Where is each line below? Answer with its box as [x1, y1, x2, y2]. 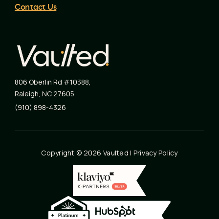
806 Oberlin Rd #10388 [15, 77, 89, 87]
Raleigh [15, 88, 39, 98]
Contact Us [15, 3, 57, 11]
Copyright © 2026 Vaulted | [41, 148, 133, 157]
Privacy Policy [133, 148, 178, 157]
